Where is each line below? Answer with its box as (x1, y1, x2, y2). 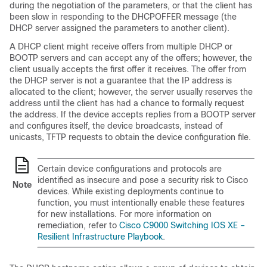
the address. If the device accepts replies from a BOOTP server (10, 110, 256, 120)
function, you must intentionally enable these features (38, 198, 244, 208)
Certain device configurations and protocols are (38, 164, 222, 174)
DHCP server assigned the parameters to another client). (10, 23, 229, 33)
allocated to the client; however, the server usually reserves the (10, 87, 253, 97)
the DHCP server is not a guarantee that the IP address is (10, 76, 232, 86)
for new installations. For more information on (38, 209, 212, 219)
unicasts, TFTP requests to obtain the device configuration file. (10, 132, 251, 142)
